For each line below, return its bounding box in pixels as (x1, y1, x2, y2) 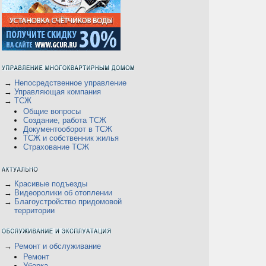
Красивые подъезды (14, 179, 87, 188)
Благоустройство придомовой (14, 197, 122, 206)
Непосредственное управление (14, 78, 126, 87)
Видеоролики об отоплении (14, 188, 112, 197)
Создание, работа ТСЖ (23, 116, 106, 125)
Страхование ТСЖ (23, 142, 89, 151)
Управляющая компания (14, 87, 101, 96)
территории (14, 206, 55, 215)
